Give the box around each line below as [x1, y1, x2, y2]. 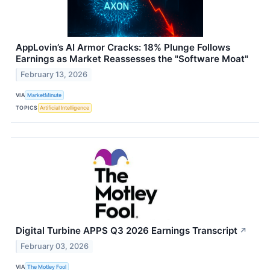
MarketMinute [27, 92, 62, 99]
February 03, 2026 [20, 241, 89, 251]
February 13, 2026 [20, 69, 88, 79]
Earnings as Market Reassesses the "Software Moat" [16, 53, 248, 65]
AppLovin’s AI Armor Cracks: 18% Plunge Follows [16, 42, 230, 54]
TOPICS [16, 104, 38, 111]
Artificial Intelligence [40, 104, 90, 111]
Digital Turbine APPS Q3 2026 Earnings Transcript [16, 224, 237, 236]
